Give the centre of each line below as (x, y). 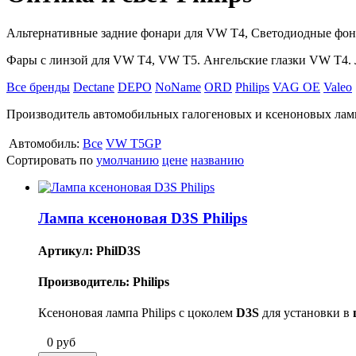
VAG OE (296, 87)
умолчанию (128, 160)
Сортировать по (51, 160)
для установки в (306, 313)
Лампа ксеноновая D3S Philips (143, 218)
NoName (178, 87)
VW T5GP (133, 143)
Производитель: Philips (104, 282)
